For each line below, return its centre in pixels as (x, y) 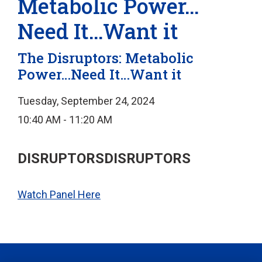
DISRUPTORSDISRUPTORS (104, 159)
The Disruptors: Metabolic (106, 58)
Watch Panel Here (59, 195)
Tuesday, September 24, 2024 (86, 101)
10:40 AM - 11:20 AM (65, 120)
